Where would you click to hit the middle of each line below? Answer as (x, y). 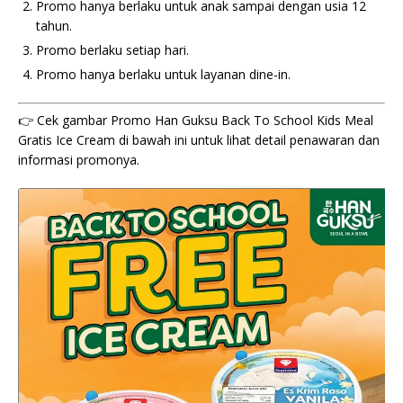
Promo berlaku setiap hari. (112, 50)
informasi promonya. (79, 160)
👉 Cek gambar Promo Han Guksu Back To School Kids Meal (196, 120)
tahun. (54, 26)
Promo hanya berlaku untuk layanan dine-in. (163, 74)
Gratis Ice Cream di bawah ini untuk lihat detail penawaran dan (199, 140)
